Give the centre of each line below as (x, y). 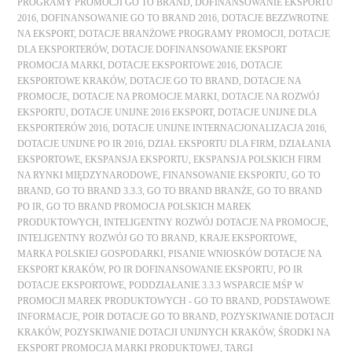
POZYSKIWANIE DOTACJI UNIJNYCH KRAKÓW (169, 332)
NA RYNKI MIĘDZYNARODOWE (88, 175)
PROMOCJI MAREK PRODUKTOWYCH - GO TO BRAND (139, 301)
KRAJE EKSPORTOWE (247, 238)
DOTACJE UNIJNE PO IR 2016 (81, 143)
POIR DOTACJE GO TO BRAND (150, 316)
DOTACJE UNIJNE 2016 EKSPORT (142, 112)
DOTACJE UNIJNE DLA (268, 112)
